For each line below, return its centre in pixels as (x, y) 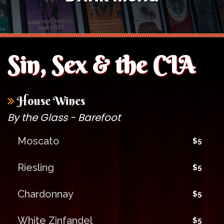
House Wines (50, 101)
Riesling (36, 168)
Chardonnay (45, 194)
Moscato (38, 141)
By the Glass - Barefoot (64, 118)
